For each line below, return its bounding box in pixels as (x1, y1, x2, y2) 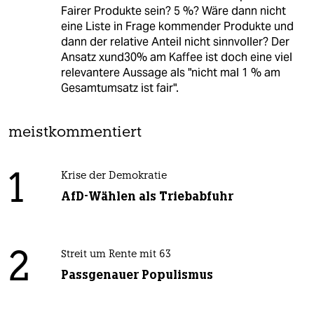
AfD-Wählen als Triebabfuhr (60, 189, 233, 205)
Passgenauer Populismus (60, 267, 213, 283)
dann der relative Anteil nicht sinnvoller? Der (60, 34, 289, 50)
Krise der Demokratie (60, 171, 167, 182)
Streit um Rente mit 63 (60, 250, 171, 261)
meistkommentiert (8, 125, 142, 141)
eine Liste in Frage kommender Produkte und (60, 19, 294, 34)
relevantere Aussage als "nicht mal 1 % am (60, 65, 280, 81)
